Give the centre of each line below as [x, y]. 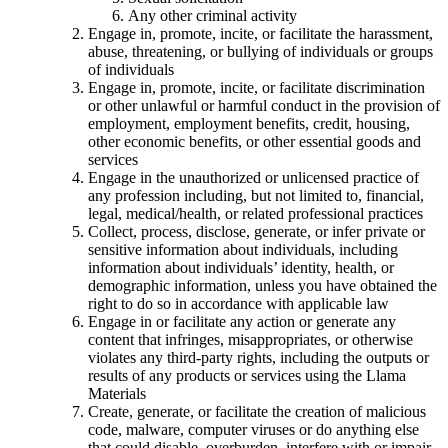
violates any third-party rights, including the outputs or [258, 357]
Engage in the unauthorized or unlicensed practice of [253, 177]
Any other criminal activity [212, 15]
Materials [117, 393]
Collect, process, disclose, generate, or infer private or [256, 231]
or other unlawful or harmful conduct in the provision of [264, 105]
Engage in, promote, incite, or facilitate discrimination [256, 87]
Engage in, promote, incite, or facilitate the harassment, [260, 33]
